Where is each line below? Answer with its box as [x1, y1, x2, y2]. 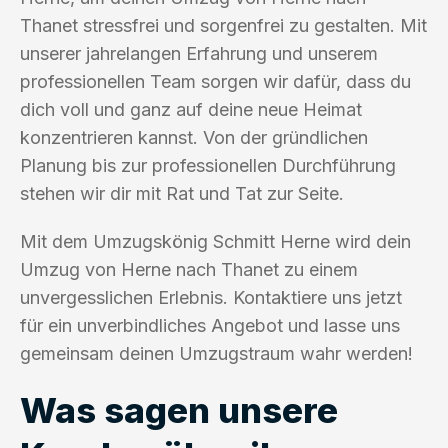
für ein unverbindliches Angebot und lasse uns [20, 314, 400, 336]
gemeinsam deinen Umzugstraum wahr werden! [20, 342, 413, 364]
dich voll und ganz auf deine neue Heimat [20, 98, 362, 120]
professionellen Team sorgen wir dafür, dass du [20, 70, 411, 92]
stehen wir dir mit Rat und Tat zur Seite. [20, 182, 344, 204]
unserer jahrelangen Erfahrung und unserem [20, 42, 378, 64]
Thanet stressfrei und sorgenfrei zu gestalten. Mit [20, 14, 427, 36]
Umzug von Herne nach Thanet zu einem [20, 258, 358, 280]
